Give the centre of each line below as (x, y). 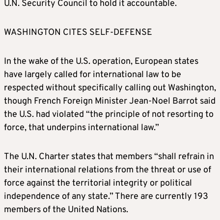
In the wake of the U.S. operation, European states (101, 62)
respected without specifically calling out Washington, (110, 88)
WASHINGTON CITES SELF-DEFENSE (78, 33)
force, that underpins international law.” (82, 128)
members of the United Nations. (66, 210)
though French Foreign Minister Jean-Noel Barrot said (110, 102)
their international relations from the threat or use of (108, 170)
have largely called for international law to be (93, 75)
